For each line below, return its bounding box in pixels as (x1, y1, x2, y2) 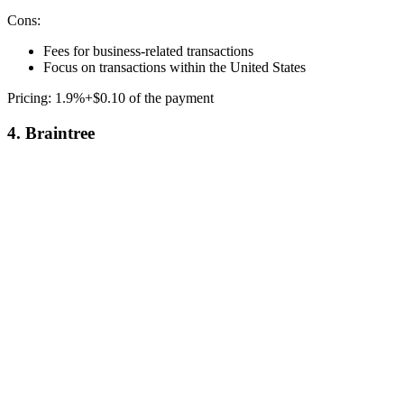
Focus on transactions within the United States (43, 60, 306, 76)
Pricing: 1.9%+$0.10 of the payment (7, 90, 217, 106)
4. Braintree (7, 124, 95, 143)
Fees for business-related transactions (43, 43, 253, 60)
